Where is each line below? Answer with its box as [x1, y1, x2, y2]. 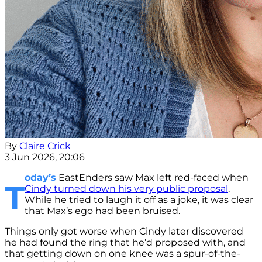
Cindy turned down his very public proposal [25, 183, 228, 195]
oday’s [25, 172, 56, 184]
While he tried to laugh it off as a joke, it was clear [25, 194, 253, 206]
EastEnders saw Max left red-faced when [56, 172, 249, 184]
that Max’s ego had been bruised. [25, 205, 180, 217]
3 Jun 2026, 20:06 [5, 151, 85, 163]
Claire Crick [19, 140, 71, 152]
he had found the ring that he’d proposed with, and [5, 237, 246, 249]
